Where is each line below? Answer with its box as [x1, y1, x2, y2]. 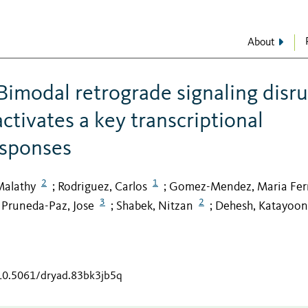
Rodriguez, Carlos [58, 180, 147, 193]
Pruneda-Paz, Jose [1, 200, 94, 213]
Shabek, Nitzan [116, 200, 193, 213]
